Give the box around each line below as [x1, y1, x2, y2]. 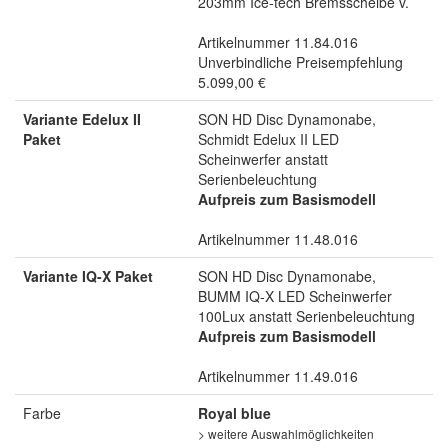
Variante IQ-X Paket [23, 265, 153, 286]
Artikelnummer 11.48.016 [198, 228, 358, 249]
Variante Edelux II [23, 108, 141, 129]
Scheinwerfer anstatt [198, 148, 328, 169]
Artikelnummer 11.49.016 [198, 365, 358, 386]
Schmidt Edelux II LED [198, 128, 339, 149]
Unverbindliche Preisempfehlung [198, 51, 403, 72]
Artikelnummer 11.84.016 [198, 31, 358, 52]
